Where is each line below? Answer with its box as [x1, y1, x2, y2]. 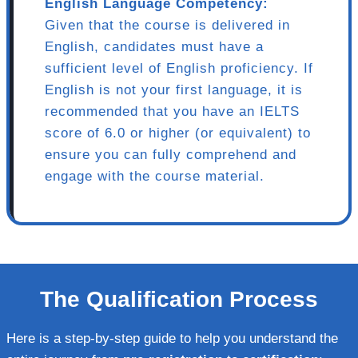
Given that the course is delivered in [45, 17, 290, 33]
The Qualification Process [40, 286, 318, 312]
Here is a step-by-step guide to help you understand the [6, 330, 338, 346]
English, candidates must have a [45, 38, 264, 54]
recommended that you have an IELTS [45, 103, 300, 119]
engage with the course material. [45, 168, 265, 184]
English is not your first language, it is [45, 82, 303, 97]
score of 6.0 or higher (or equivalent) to [45, 125, 311, 141]
